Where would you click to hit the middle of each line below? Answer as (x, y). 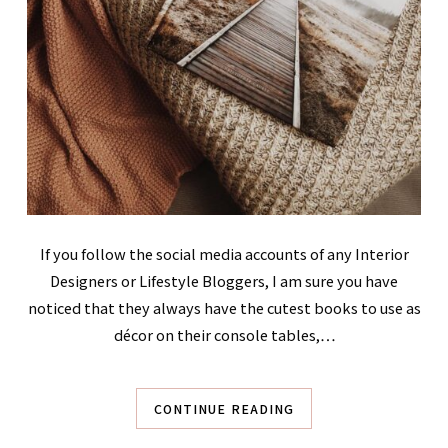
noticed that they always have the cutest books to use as (224, 308)
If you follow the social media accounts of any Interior (224, 254)
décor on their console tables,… (224, 335)
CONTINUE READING (224, 408)
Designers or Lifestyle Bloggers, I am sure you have (224, 281)
